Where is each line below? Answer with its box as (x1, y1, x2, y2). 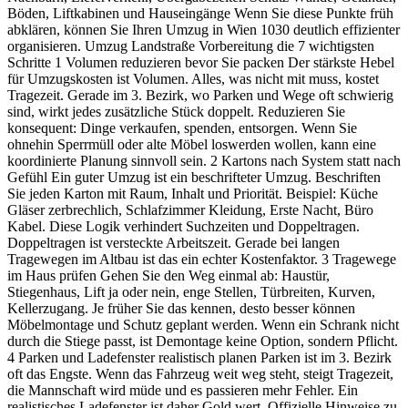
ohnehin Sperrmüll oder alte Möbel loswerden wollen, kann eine (7, 136, 376, 152)
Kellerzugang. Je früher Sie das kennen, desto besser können (7, 300, 355, 316)
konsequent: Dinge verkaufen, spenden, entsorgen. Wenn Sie (7, 119, 357, 136)
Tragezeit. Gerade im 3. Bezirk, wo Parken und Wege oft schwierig (7, 87, 393, 103)
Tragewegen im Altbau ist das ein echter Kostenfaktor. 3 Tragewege (7, 250, 396, 267)
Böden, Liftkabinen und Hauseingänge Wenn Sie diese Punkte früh (7, 5, 393, 21)
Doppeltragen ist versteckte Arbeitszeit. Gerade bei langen (7, 234, 340, 250)
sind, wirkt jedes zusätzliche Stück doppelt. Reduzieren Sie (7, 103, 345, 119)
